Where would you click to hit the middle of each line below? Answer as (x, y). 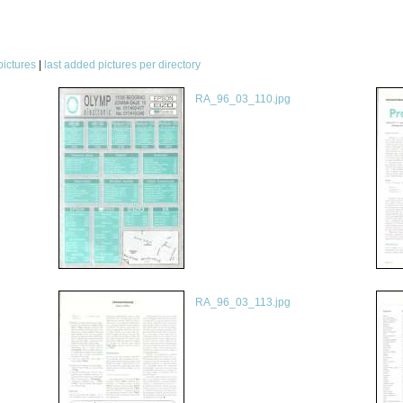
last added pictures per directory (122, 65)
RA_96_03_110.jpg (242, 99)
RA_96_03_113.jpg (242, 302)
